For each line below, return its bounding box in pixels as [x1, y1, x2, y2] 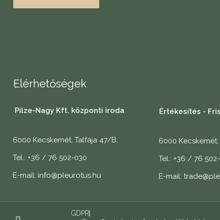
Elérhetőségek [13, 77, 86, 90]
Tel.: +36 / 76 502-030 [12, 153, 87, 163]
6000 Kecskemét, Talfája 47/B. [12, 136, 118, 145]
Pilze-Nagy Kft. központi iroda [14, 106, 124, 115]
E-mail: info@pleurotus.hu [12, 171, 101, 180]
